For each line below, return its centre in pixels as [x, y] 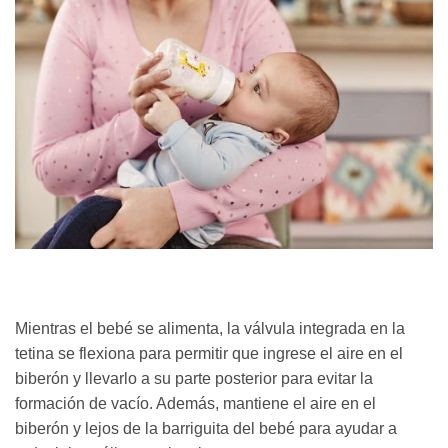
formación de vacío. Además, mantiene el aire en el [195, 403]
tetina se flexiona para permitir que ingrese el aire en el [209, 353]
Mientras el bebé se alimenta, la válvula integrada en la [210, 328]
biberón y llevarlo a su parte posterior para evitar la [194, 378]
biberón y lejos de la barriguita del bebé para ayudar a [206, 428]
